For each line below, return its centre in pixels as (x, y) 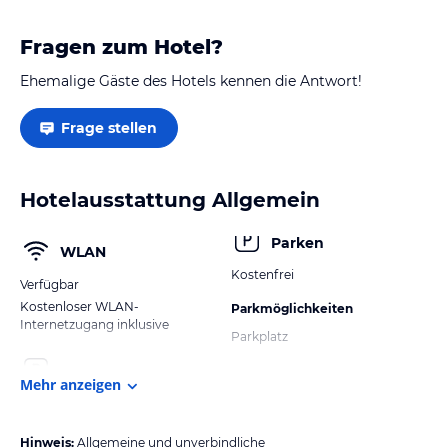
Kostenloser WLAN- (79, 306)
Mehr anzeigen (70, 384)
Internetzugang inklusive (94, 324)
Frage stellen (109, 128)
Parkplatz (259, 336)
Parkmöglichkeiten (292, 308)
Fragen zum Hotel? (121, 47)
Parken (297, 242)
